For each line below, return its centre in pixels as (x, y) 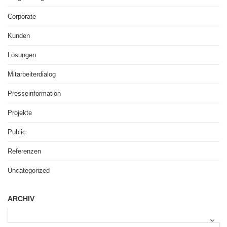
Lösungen (22, 55)
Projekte (20, 113)
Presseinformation (34, 93)
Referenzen (24, 151)
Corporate (22, 16)
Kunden (19, 36)
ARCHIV (21, 199)
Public (17, 132)
